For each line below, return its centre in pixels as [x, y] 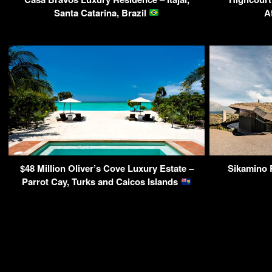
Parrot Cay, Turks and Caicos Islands [101, 182]
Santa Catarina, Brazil [101, 12]
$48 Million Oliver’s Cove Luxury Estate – [107, 168]
